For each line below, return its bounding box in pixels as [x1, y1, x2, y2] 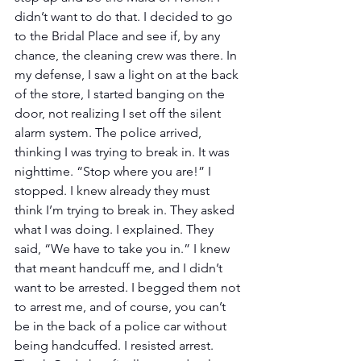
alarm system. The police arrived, [15, 124, 205, 140]
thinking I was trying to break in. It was [15, 143, 233, 160]
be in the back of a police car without [15, 317, 230, 334]
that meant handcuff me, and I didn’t [15, 259, 226, 276]
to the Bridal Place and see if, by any [15, 27, 223, 44]
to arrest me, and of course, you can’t [15, 298, 229, 314]
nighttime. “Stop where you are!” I [15, 163, 214, 179]
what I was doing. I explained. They [15, 221, 217, 237]
